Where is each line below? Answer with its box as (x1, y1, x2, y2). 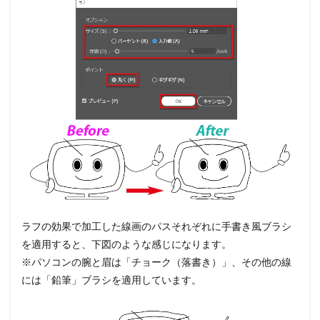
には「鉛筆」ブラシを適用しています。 (21, 274, 201, 286)
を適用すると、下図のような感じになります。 (21, 238, 231, 251)
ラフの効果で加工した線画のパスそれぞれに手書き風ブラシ (21, 220, 291, 233)
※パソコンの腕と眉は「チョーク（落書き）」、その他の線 (21, 256, 291, 269)
